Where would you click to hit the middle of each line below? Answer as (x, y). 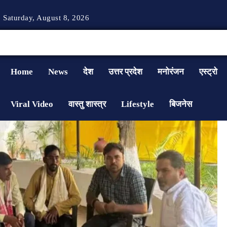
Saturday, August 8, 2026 (46, 18)
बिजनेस (181, 104)
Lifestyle (138, 104)
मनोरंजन (171, 72)
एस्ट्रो (209, 72)
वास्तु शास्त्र (87, 104)
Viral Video (32, 104)
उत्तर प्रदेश (126, 72)
